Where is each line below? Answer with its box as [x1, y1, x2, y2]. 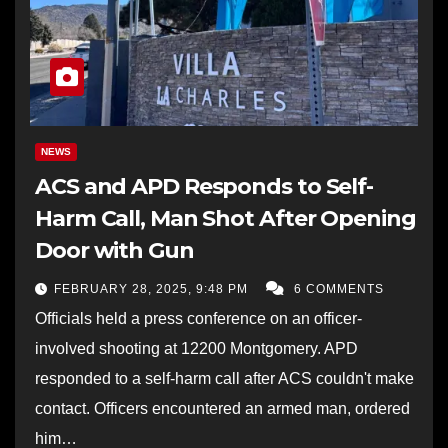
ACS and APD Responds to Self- [35, 172, 374, 200]
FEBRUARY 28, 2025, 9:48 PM [54, 281, 252, 296]
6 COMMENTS [294, 281, 384, 296]
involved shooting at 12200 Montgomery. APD [35, 339, 358, 357]
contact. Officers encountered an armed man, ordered [35, 399, 410, 417]
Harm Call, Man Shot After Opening [35, 204, 416, 232]
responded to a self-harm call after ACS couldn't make [35, 369, 414, 387]
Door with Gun [35, 236, 194, 264]
